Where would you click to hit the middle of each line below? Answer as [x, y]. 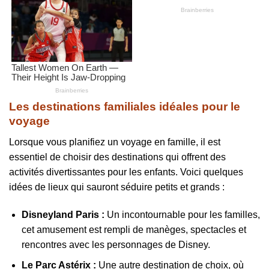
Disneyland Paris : [63, 214]
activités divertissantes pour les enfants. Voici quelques [126, 172]
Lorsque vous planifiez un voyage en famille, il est [115, 142]
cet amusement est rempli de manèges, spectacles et [134, 229]
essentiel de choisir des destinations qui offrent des [117, 157]
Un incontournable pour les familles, [182, 214]
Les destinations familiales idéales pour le [125, 107]
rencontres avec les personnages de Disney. [116, 244]
